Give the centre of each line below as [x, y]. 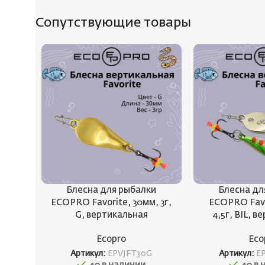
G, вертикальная [111, 215]
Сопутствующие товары [113, 23]
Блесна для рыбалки [112, 190]
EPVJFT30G [130, 254]
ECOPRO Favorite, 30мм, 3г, [112, 202]
